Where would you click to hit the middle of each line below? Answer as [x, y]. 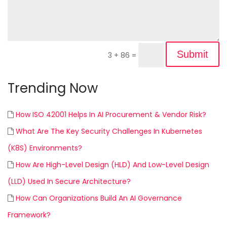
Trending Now [53, 88]
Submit [193, 54]
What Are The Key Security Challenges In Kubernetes [109, 131]
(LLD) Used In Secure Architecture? [69, 181]
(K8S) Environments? [45, 148]
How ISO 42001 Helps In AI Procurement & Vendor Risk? [111, 114]
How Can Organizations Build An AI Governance [99, 198]
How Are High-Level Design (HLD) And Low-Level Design [112, 164]
